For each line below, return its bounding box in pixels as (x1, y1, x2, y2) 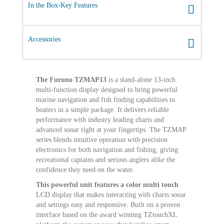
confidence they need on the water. (36, 165, 134, 173)
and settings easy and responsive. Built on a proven (36, 200, 180, 208)
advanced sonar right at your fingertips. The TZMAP (36, 125, 186, 133)
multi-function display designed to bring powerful (36, 85, 177, 93)
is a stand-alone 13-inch (106, 75, 175, 83)
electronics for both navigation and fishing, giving (36, 145, 178, 153)
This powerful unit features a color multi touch (36, 180, 178, 188)
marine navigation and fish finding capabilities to (36, 95, 175, 103)
